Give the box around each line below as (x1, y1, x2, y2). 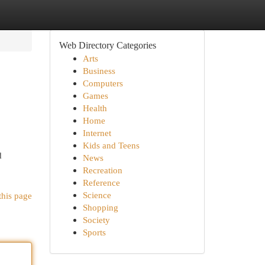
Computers (82, 78, 123, 88)
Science (82, 190, 111, 200)
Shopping (82, 202, 118, 212)
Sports (82, 227, 106, 237)
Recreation (82, 165, 122, 175)
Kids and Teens (82, 140, 140, 150)
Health (82, 103, 107, 113)
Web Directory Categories (59, 40, 156, 50)
